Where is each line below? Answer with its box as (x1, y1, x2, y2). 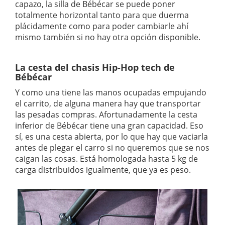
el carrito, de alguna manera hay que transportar (15, 97, 201, 109)
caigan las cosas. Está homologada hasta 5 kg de (15, 153, 198, 164)
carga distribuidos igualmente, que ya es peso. (15, 164, 191, 175)
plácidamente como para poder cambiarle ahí (15, 20, 188, 32)
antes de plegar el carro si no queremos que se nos (15, 142, 209, 153)
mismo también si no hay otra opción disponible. (15, 31, 200, 43)
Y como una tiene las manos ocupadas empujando (15, 86, 206, 98)
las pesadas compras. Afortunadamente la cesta (15, 108, 197, 120)
